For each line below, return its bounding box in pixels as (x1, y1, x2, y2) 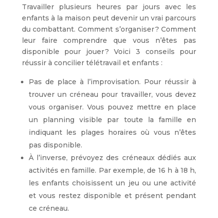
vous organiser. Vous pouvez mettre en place (28, 103, 197, 112)
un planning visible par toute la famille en (28, 115, 197, 125)
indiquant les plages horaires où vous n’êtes (28, 128, 197, 137)
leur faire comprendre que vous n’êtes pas (21, 36, 197, 45)
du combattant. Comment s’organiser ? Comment (21, 25, 197, 34)
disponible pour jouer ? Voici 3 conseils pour (21, 47, 197, 56)
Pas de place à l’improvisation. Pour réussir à (28, 77, 197, 87)
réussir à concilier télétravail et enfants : (21, 58, 163, 68)
